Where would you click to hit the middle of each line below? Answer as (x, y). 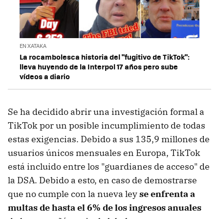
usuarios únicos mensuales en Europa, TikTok (104, 153)
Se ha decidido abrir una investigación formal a (106, 112)
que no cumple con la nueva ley (74, 194)
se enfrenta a (167, 194)
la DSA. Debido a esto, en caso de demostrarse (102, 180)
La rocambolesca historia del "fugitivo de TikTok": (105, 57)
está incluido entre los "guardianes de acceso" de (109, 167)
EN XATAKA (33, 46)
